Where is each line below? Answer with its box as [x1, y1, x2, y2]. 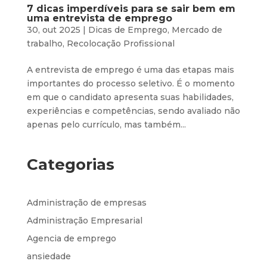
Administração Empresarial [26, 215, 142, 226]
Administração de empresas [26, 197, 147, 208]
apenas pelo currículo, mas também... [26, 119, 186, 130]
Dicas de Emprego [88, 24, 167, 35]
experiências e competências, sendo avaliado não [26, 105, 240, 116]
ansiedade [26, 250, 71, 262]
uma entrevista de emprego [26, 12, 172, 24]
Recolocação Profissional [66, 38, 175, 49]
